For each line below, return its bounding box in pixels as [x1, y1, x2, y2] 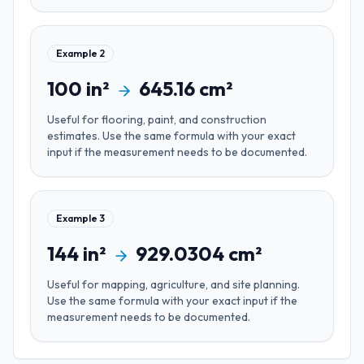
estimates [47, 128, 97, 143]
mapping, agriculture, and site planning [102, 277, 297, 292]
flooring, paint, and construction [102, 112, 266, 127]
